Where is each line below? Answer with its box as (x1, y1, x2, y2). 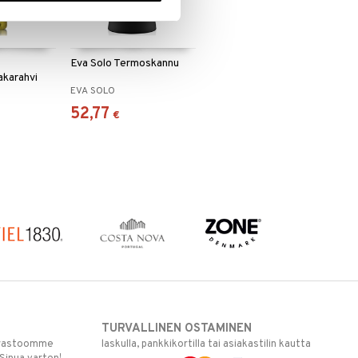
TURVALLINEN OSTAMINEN (101, 320, 253, 336)
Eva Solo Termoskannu (70, 57, 179, 71)
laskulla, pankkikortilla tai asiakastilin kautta (101, 337, 312, 351)
